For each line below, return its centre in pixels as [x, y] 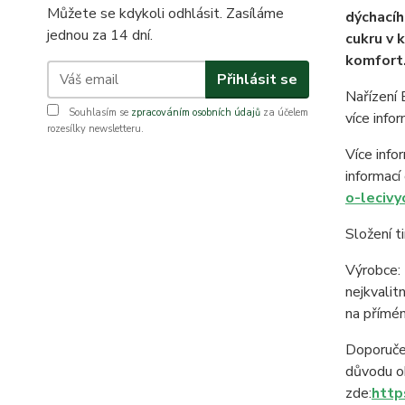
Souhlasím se [99, 113]
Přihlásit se [257, 79]
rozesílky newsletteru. [95, 129]
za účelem [284, 113]
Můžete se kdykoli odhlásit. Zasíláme [165, 14]
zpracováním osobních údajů [196, 113]
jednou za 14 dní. [100, 36]
